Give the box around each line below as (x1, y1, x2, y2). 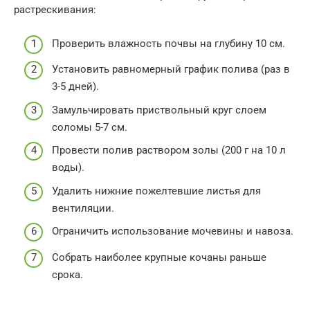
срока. (52, 268, 83, 281)
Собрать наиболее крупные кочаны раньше (52, 250, 266, 264)
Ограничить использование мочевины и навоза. (52, 225, 293, 238)
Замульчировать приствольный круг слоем (52, 103, 266, 116)
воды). (52, 161, 84, 174)
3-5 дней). (52, 80, 99, 93)
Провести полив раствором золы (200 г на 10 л (52, 144, 286, 157)
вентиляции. (52, 201, 114, 215)
